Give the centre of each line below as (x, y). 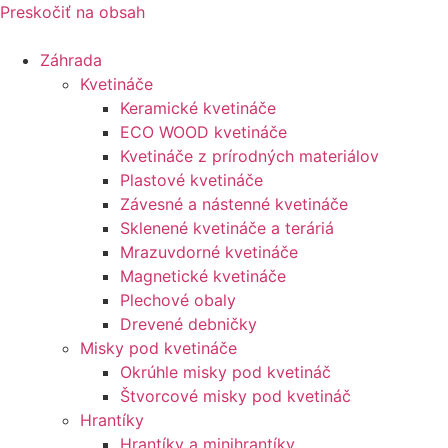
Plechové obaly (178, 300)
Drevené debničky (188, 324)
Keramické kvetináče (198, 108)
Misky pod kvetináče (158, 348)
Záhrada (71, 60)
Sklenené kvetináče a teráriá (227, 228)
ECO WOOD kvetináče (203, 132)
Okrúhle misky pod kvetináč (225, 372)
